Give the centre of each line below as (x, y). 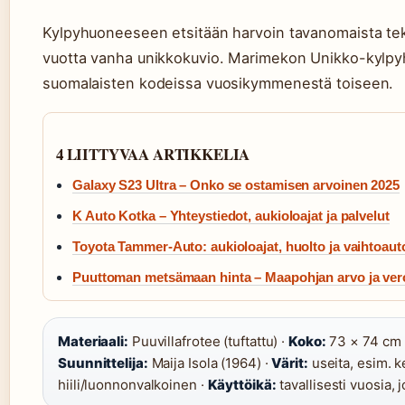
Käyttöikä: (242, 385)
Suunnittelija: (103, 363)
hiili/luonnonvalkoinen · (133, 385)
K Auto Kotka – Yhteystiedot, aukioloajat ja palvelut (231, 216)
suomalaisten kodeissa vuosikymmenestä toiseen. (218, 84)
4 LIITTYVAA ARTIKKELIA (153, 155)
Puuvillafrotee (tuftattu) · (208, 342)
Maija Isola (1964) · (210, 363)
